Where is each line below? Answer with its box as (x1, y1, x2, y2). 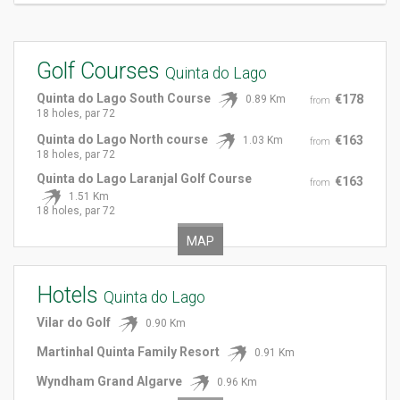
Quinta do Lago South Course (37, 91, 211, 106)
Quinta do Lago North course (37, 132, 208, 147)
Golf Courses (37, 58, 165, 84)
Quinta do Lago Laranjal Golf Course (37, 171, 252, 186)
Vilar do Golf (37, 315, 111, 330)
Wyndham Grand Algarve (37, 374, 182, 389)
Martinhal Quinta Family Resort (37, 345, 220, 360)
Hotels (37, 282, 104, 308)
